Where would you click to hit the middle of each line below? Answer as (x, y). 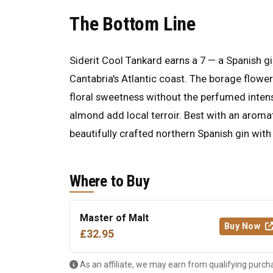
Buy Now (243, 226)
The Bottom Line (133, 24)
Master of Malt (114, 218)
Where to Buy (109, 181)
